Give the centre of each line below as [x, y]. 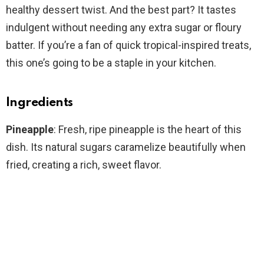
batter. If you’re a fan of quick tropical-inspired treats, [128, 45]
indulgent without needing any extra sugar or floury [124, 28]
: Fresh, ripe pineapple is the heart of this [148, 130]
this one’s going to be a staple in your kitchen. [111, 63]
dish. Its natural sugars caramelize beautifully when [126, 147]
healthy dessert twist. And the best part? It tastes [121, 10]
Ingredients [39, 103]
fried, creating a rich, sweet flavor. [84, 165]
